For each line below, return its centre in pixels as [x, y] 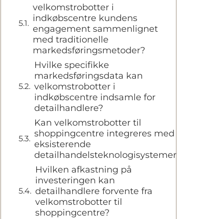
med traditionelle [71, 39]
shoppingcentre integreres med [104, 133]
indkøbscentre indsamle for [95, 97]
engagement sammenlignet [95, 29]
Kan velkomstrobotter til [88, 122]
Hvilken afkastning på [84, 169]
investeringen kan [75, 180]
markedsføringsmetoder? [89, 50]
